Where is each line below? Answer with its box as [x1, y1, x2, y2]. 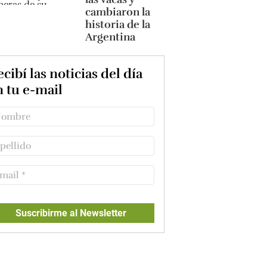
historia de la [85, 18, 150, 31]
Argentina [85, 30, 135, 44]
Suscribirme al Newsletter [15, 207, 127, 219]
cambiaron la [85, 5, 150, 18]
